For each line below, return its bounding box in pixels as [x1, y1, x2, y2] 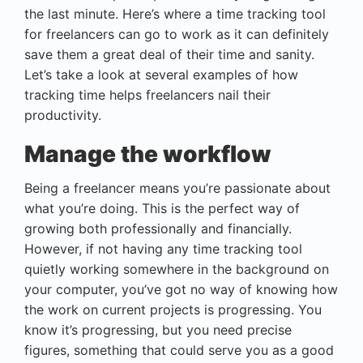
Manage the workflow [24, 139, 271, 168]
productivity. [24, 106, 101, 123]
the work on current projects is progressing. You [24, 301, 322, 318]
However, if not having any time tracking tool [24, 240, 302, 257]
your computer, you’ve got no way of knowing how [24, 280, 338, 297]
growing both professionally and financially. [24, 220, 292, 237]
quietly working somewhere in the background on [24, 260, 329, 277]
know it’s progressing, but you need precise [24, 321, 292, 338]
